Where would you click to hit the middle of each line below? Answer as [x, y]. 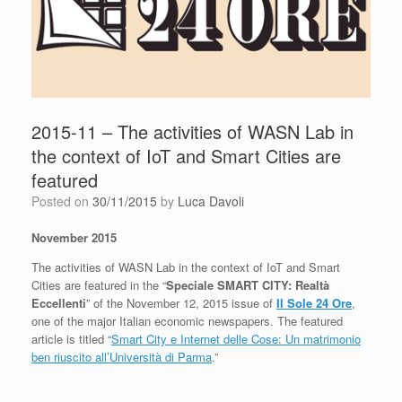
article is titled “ [71, 338]
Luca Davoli [211, 201]
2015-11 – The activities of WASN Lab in [192, 131]
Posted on [66, 201]
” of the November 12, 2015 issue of [181, 302]
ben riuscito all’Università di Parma [122, 356]
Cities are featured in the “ [99, 284]
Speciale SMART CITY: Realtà [248, 284]
